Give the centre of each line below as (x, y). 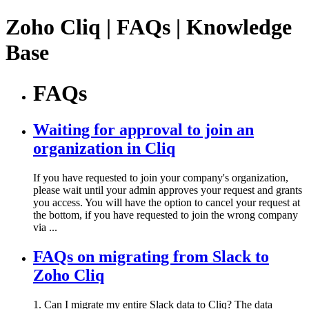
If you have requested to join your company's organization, (161, 178)
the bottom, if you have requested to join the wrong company (166, 215)
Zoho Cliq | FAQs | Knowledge (149, 27)
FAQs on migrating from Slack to (151, 257)
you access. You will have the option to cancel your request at (167, 203)
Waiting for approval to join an (143, 130)
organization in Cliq (104, 149)
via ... (45, 228)
